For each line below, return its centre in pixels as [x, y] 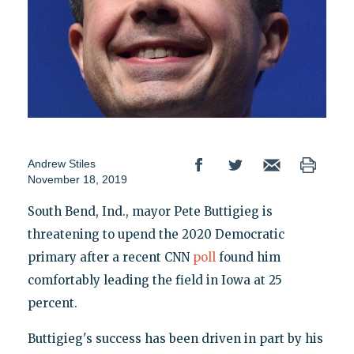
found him [248, 257]
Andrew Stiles [61, 163]
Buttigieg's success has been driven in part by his [175, 338]
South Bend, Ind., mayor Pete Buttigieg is [150, 211]
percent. [52, 303]
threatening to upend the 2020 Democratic [156, 234]
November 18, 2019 [77, 179]
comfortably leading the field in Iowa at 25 [154, 280]
